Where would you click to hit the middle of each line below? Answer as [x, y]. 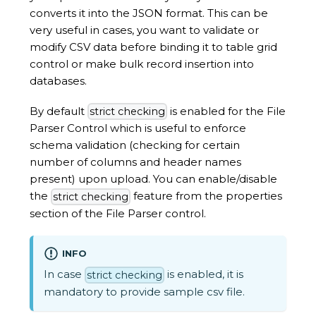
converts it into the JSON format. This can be [149, 13]
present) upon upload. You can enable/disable [153, 179]
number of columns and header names [135, 162]
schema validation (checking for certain [135, 145]
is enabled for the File [226, 111]
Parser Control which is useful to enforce [138, 128]
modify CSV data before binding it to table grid [153, 47]
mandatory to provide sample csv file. [144, 291]
